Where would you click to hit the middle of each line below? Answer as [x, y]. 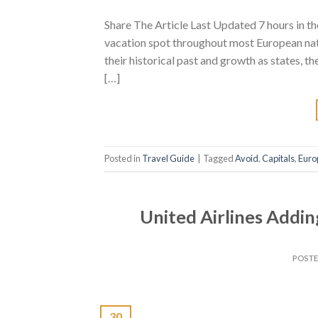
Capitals [278, 159]
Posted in [123, 159]
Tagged [219, 159]
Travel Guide [168, 159]
